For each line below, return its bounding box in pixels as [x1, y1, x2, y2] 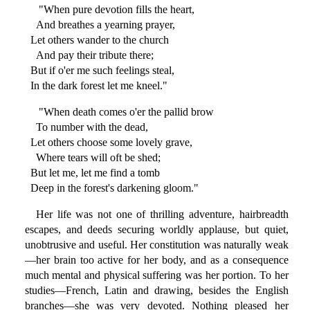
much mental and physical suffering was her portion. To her [24, 269, 289, 282]
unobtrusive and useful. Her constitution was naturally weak [24, 239, 289, 251]
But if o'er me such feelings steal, [24, 64, 174, 77]
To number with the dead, [24, 121, 148, 134]
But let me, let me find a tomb [24, 167, 160, 179]
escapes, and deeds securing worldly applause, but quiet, [24, 224, 289, 236]
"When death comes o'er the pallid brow [35, 106, 214, 118]
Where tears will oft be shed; [24, 152, 161, 164]
